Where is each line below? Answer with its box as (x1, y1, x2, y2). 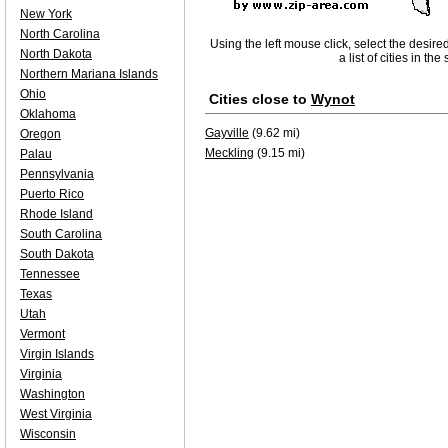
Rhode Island (20, 207, 93, 221)
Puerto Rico (20, 187, 84, 201)
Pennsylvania (20, 167, 94, 181)
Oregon (20, 127, 61, 141)
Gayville (205, 126, 249, 140)
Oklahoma (20, 107, 76, 121)
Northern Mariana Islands (20, 67, 158, 81)
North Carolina (20, 27, 100, 41)
